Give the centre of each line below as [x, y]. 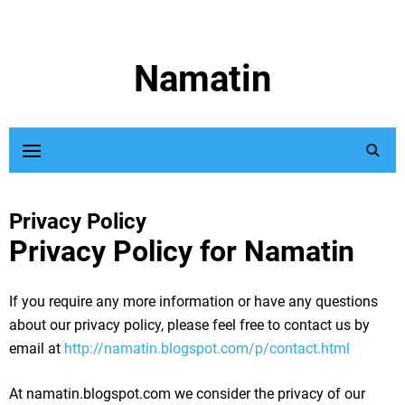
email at [37, 348]
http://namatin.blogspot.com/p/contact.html [207, 348]
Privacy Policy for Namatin [182, 251]
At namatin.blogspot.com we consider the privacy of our [187, 394]
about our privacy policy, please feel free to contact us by [189, 325]
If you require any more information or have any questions [193, 301]
